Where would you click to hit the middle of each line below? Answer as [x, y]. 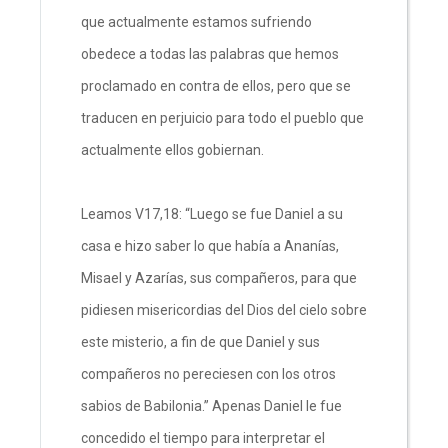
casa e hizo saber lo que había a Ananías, [210, 245]
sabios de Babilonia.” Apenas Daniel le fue [211, 405]
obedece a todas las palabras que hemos [210, 53]
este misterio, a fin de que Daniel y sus [200, 341]
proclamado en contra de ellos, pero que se [216, 85]
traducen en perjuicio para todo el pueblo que [222, 117]
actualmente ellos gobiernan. [174, 149]
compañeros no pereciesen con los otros [208, 373]
